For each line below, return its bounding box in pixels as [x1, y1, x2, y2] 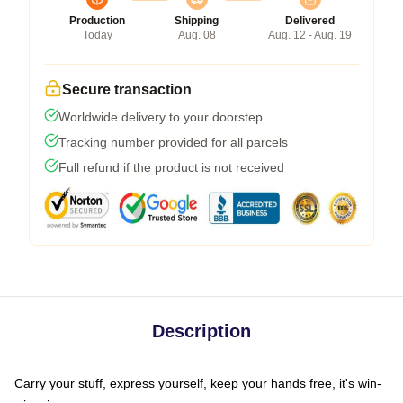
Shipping [175, 13, 219, 27]
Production [69, 13, 125, 27]
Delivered [285, 13, 335, 27]
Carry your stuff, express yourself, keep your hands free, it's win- [14, 375, 381, 390]
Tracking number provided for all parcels [58, 134, 288, 149]
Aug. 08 [177, 28, 216, 41]
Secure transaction [62, 81, 192, 97]
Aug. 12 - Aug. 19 [268, 28, 352, 41]
